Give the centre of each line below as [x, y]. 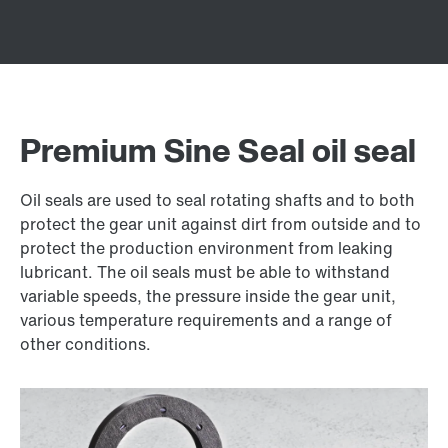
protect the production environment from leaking [206, 248]
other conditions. [85, 344]
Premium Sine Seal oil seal [218, 150]
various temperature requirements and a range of [206, 320]
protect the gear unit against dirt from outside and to [220, 224]
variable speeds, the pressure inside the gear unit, [208, 296]
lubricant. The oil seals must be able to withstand [205, 272]
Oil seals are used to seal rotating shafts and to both [217, 200]
